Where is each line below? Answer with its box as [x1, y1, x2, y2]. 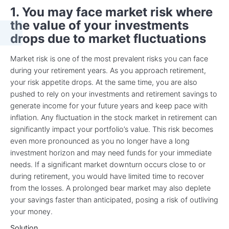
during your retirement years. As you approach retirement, [10, 65, 206, 75]
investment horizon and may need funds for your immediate [10, 148, 212, 157]
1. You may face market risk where [10, 5, 213, 20]
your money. [10, 207, 53, 216]
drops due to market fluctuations [10, 31, 206, 47]
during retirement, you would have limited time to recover [10, 171, 204, 180]
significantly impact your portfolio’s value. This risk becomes [10, 124, 213, 133]
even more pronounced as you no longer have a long [10, 136, 190, 145]
